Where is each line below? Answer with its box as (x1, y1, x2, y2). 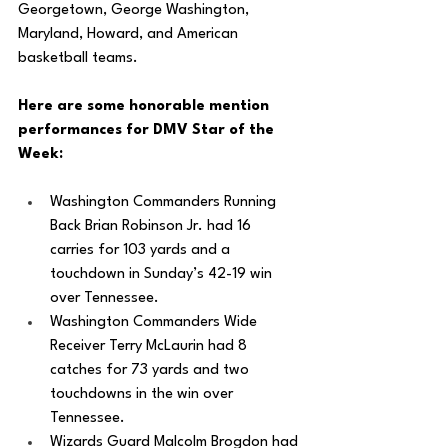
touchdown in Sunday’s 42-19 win (50, 267, 276, 282)
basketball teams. (18, 51, 142, 66)
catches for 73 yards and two (50, 363, 253, 378)
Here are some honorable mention (18, 99, 273, 114)
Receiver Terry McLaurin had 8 (50, 339, 251, 354)
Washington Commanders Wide (50, 315, 261, 330)
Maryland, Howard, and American (18, 27, 242, 42)
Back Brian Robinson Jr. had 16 (50, 219, 255, 234)
